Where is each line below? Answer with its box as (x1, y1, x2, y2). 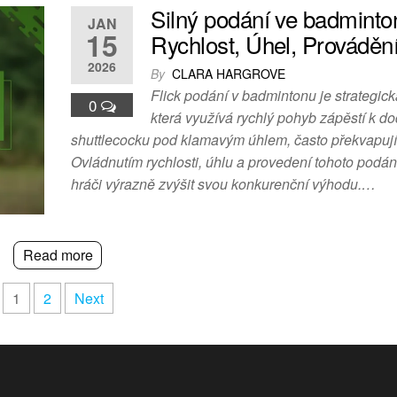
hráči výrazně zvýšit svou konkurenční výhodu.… (71, 174, 377, 195)
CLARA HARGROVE (172, 65, 286, 83)
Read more (22, 245, 93, 266)
